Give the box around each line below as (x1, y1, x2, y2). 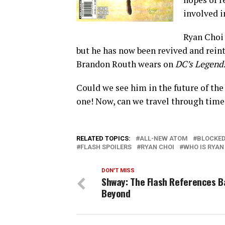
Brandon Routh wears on (76, 58, 173, 70)
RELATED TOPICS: (76, 135, 131, 142)
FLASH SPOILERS (80, 143, 132, 151)
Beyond (101, 186, 131, 200)
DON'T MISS (101, 167, 135, 174)
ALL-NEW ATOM (140, 135, 188, 142)
